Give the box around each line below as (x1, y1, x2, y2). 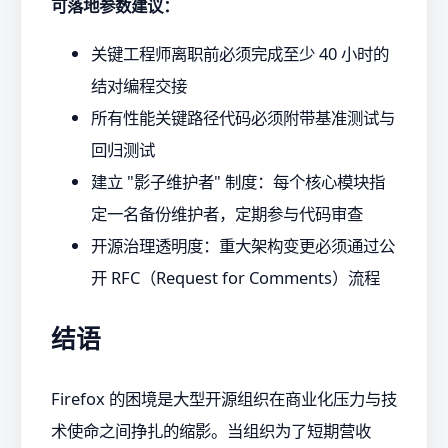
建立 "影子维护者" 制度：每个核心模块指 (91, 170, 385, 193)
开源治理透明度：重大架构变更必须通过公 (91, 234, 395, 257)
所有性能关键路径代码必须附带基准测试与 (91, 106, 395, 129)
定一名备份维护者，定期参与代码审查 (91, 202, 363, 225)
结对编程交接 (91, 74, 187, 97)
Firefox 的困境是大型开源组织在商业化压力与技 (51, 387, 397, 411)
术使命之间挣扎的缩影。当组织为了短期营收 (51, 419, 371, 443)
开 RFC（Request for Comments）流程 (91, 266, 380, 289)
